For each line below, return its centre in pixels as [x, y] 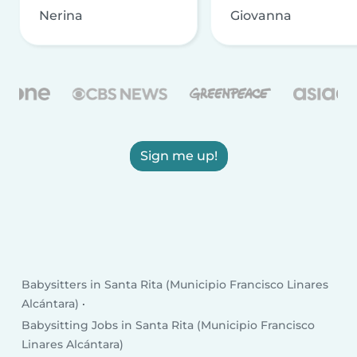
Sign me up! [178, 156]
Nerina [61, 16]
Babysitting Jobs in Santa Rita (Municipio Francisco [169, 325]
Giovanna [261, 16]
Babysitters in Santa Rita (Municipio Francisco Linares [175, 284]
